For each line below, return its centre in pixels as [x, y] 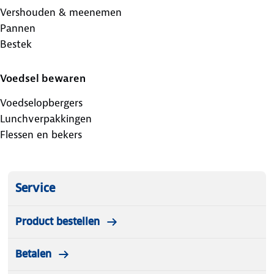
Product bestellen [57, 221]
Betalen [33, 254]
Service [35, 188]
